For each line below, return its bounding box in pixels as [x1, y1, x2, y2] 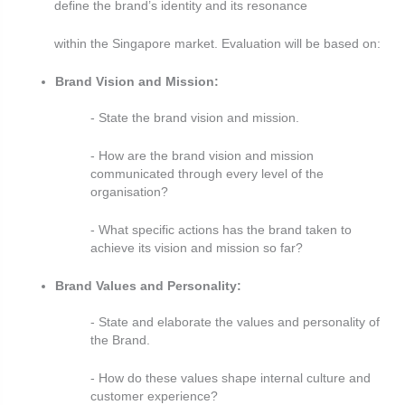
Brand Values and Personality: [55, 278, 242, 293]
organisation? [90, 184, 168, 199]
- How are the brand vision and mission [90, 148, 314, 163]
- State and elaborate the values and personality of [90, 316, 380, 330]
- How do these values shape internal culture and [90, 372, 371, 386]
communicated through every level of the [90, 166, 324, 181]
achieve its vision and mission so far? [90, 240, 303, 255]
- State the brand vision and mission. [90, 111, 299, 126]
